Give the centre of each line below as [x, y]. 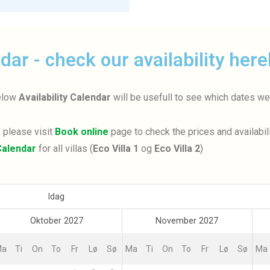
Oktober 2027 [56, 221]
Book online [81, 131]
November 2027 [187, 221]
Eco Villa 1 [116, 148]
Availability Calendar [64, 97]
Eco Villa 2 [177, 148]
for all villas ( [64, 148]
